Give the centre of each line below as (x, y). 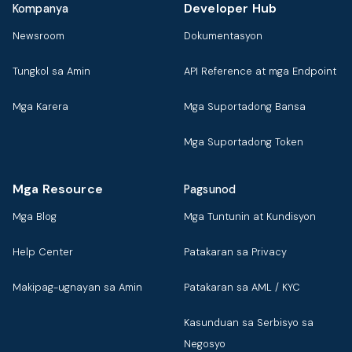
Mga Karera (40, 107)
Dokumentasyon (223, 36)
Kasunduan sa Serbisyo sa (249, 323)
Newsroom (38, 36)
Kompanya (41, 9)
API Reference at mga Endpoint (260, 71)
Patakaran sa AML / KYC (242, 288)
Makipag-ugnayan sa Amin (77, 288)
